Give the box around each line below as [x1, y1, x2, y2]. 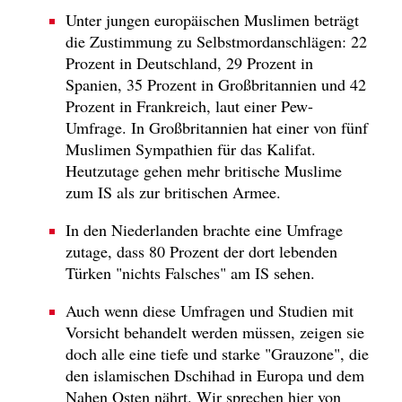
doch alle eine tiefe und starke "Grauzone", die [66, 343, 369, 365]
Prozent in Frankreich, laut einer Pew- [66, 94, 313, 117]
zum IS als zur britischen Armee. [66, 180, 281, 203]
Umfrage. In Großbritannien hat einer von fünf [66, 116, 368, 138]
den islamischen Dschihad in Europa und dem [66, 364, 364, 387]
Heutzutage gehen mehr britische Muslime [66, 159, 342, 181]
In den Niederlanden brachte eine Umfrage [66, 218, 343, 240]
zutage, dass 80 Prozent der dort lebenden [66, 240, 337, 262]
